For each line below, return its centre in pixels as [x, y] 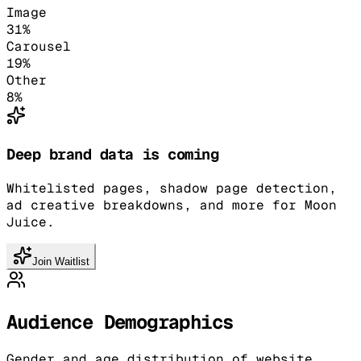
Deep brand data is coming [113, 154]
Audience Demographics [120, 322]
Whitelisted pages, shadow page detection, [172, 188]
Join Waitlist [61, 261]
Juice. [31, 222]
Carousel [39, 47]
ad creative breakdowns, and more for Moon [172, 205]
